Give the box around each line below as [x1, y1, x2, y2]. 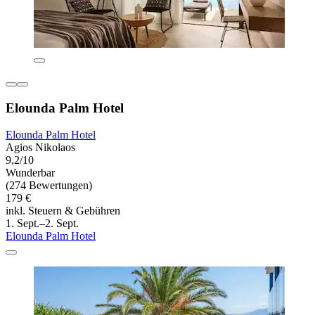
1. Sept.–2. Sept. [6, 217, 79, 230]
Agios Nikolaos [6, 141, 75, 154]
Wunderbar [6, 167, 55, 179]
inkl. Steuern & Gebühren [6, 205, 120, 217]
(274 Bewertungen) [6, 179, 92, 192]
